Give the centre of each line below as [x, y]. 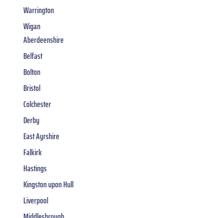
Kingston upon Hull [48, 185]
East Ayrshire [41, 136]
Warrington [39, 10]
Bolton [32, 72]
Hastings [35, 169]
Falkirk [33, 153]
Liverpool [36, 201]
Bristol [32, 88]
